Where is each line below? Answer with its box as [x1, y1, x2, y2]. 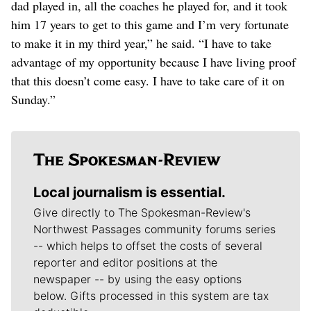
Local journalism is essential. [33, 183, 226, 201]
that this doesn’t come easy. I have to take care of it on [11, 72, 285, 89]
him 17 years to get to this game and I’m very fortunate [11, 15, 289, 33]
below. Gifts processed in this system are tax [33, 288, 269, 303]
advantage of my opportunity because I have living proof [11, 53, 296, 70]
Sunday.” [11, 90, 56, 108]
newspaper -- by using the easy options [33, 271, 242, 286]
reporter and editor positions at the [33, 255, 217, 269]
